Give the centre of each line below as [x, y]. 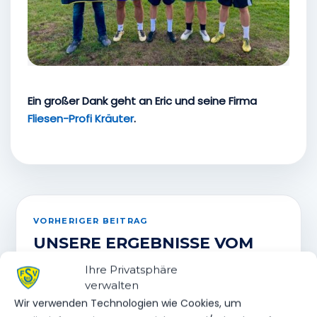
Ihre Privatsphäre [131, 270]
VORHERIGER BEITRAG [91, 221]
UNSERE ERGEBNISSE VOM [143, 243]
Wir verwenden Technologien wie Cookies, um [128, 303]
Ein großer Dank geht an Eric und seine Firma [142, 100]
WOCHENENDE [96, 261]
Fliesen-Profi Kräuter [81, 118]
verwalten [112, 285]
